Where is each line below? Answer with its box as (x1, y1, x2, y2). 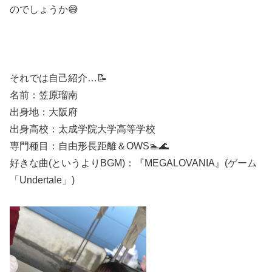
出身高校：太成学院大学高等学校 (10, 124, 155, 135)
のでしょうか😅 (10, 4, 78, 15)
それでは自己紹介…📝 (10, 73, 107, 84)
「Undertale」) (10, 175, 75, 186)
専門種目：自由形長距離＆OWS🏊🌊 (10, 141, 169, 152)
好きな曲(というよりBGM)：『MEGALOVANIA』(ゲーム (10, 158, 257, 169)
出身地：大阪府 (10, 107, 78, 118)
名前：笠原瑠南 (10, 90, 78, 101)
